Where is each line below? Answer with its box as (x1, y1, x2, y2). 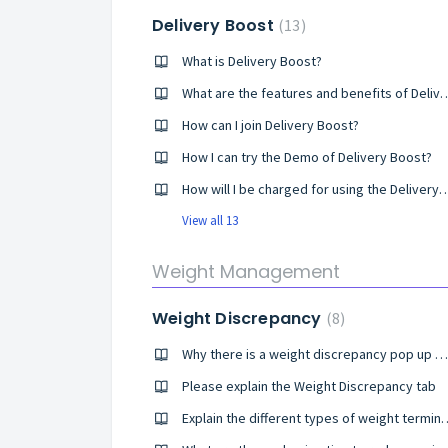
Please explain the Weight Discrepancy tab (182, 377, 436, 395)
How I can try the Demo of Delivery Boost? (182, 148, 432, 166)
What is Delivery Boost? (182, 52, 322, 70)
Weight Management (152, 259, 340, 284)
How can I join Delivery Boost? (182, 116, 359, 134)
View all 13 (182, 212, 238, 229)
